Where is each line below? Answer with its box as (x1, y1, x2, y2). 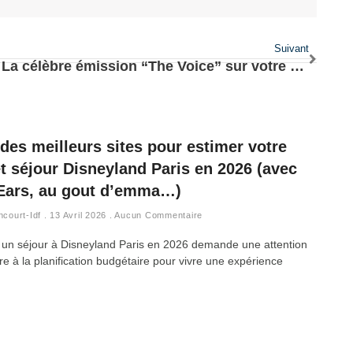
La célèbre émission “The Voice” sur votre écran (290, 58, 304, 75)
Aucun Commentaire (112, 210, 203, 221)
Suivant (274, 43, 309, 55)
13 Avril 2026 (46, 210, 110, 221)
